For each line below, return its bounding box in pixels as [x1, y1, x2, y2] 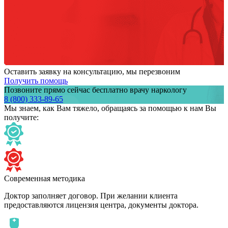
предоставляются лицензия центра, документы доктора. [4, 201, 198, 210]
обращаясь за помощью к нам [99, 104, 205, 113]
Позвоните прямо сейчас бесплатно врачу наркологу [4, 85, 187, 95]
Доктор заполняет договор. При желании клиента [4, 191, 178, 201]
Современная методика [4, 174, 85, 183]
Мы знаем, [4, 104, 43, 113]
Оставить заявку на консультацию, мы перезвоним [4, 67, 180, 76]
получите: [4, 113, 39, 122]
